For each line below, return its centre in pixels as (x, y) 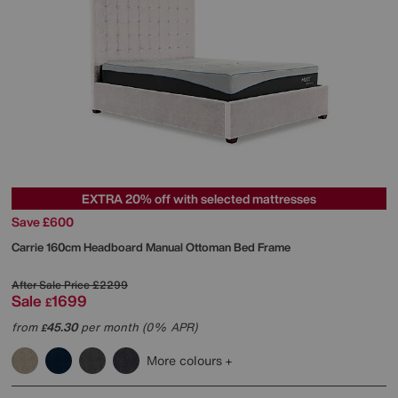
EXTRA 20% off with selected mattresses (199, 198)
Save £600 (43, 221)
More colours (186, 360)
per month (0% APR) (137, 327)
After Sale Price (51, 284)
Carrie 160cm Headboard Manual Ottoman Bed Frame (151, 247)
